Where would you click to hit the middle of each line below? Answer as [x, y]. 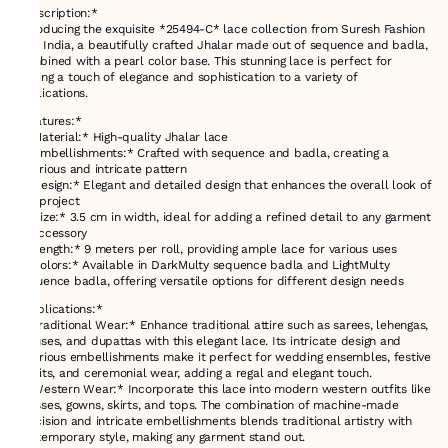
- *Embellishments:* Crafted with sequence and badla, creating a [202, 152]
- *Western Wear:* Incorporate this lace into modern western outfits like [223, 388]
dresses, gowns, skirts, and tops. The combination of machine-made [207, 404]
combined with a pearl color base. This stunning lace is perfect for [204, 60]
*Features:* [49, 120]
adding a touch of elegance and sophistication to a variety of [187, 76]
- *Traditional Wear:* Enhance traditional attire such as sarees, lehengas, [222, 324]
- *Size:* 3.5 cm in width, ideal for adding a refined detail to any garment [224, 216]
